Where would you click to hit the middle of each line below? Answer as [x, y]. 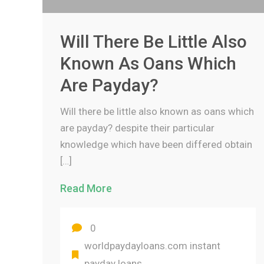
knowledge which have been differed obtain [156, 144]
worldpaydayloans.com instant [152, 246]
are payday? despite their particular [137, 128]
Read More [86, 188]
